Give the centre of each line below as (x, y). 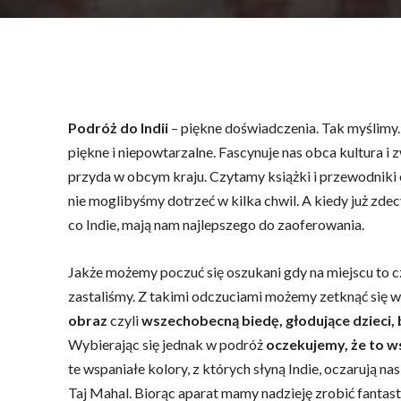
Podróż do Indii (118, 128)
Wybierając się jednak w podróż (166, 344)
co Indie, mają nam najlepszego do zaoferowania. (216, 224)
